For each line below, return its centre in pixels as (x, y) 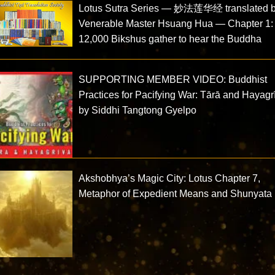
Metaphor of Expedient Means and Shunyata (176, 194)
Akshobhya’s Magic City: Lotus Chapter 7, (170, 179)
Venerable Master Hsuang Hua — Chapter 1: (176, 23)
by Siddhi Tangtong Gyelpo (138, 110)
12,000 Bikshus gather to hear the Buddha (170, 39)
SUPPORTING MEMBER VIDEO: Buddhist (173, 79)
